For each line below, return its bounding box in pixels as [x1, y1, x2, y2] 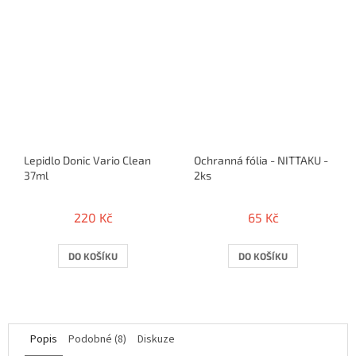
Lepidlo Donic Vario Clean [24, 153, 151, 168]
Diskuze [137, 331, 175, 348]
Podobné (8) [68, 331, 126, 348]
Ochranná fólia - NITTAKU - [194, 153, 328, 168]
